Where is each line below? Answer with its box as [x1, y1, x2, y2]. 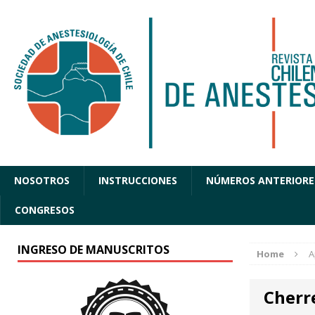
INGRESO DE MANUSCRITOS [18, 242, 169, 258]
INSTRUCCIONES [98, 174, 177, 188]
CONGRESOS [15, 203, 75, 217]
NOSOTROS [14, 174, 70, 188]
